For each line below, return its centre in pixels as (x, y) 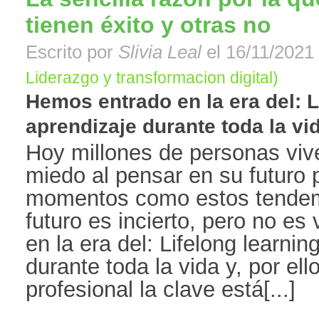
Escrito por (72, 52)
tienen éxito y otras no (148, 25)
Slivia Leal (160, 52)
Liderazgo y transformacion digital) (152, 78)
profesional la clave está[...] (161, 289)
